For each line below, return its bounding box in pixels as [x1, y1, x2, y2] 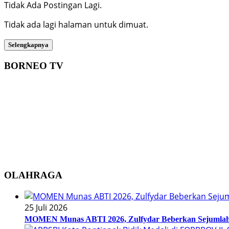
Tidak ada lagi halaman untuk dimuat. [4, 19, 148, 31]
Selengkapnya [8, 41, 49, 49]
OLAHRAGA [4, 170, 62, 181]
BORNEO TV [4, 60, 63, 72]
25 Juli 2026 [25, 202, 67, 214]
